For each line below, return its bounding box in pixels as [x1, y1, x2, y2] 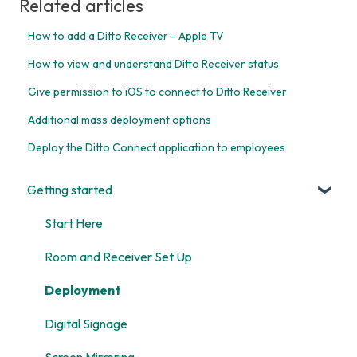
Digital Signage [45, 316, 127, 332]
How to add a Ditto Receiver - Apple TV [28, 28, 225, 43]
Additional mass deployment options [28, 112, 212, 127]
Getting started [27, 182, 112, 198]
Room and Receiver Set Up [45, 249, 192, 265]
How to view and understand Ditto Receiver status [28, 56, 280, 71]
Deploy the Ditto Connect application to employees [28, 139, 286, 155]
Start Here [45, 215, 103, 232]
